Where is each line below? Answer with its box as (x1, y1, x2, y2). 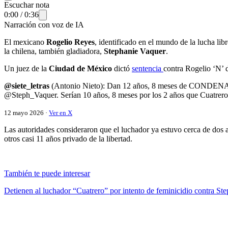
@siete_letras (4, 81, 49, 90)
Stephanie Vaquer (104, 46, 166, 55)
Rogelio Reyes (46, 37, 95, 46)
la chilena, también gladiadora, (4, 46, 104, 55)
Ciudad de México (49, 64, 112, 73)
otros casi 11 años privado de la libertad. (4, 134, 132, 143)
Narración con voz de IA (4, 20, 84, 29)
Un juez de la (4, 64, 49, 73)
